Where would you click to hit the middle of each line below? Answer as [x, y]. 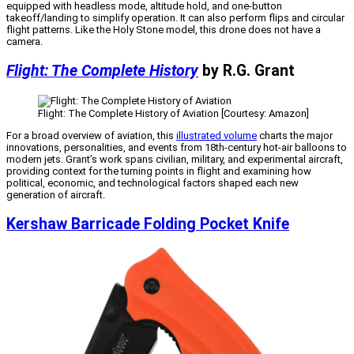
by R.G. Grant [249, 71]
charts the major [295, 135]
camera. [24, 42]
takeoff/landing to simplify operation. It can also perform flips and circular [175, 18]
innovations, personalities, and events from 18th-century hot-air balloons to [177, 147]
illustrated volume [217, 135]
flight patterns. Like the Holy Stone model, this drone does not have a [164, 30]
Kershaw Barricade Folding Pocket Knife [148, 224]
